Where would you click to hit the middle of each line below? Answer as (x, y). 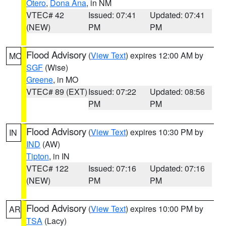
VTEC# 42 (45, 15)
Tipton (38, 156)
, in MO (66, 79)
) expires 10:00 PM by (164, 209)
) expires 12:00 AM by (164, 55)
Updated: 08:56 (178, 92)
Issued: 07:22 (112, 92)
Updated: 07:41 (178, 15)
